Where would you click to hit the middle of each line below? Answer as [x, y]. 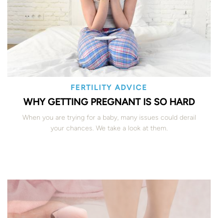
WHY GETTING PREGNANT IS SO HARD [109, 102]
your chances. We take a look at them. [109, 128]
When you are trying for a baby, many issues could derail [109, 117]
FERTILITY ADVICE [109, 87]
